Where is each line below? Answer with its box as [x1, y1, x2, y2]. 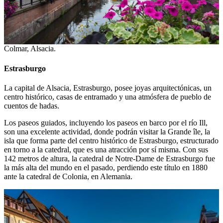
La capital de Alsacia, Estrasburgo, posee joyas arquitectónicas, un [4, 83, 212, 92]
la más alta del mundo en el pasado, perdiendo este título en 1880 [4, 163, 208, 172]
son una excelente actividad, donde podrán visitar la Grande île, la [4, 127, 210, 136]
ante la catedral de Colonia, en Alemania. [4, 172, 132, 181]
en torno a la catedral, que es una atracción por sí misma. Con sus [4, 145, 208, 154]
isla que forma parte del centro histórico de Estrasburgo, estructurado [4, 136, 219, 145]
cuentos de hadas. [4, 101, 59, 110]
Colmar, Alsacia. [4, 44, 56, 53]
